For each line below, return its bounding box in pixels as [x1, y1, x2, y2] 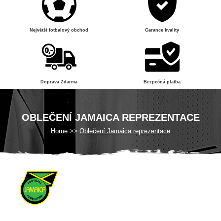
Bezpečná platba [144, 79, 181, 84]
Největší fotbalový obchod [30, 28, 88, 33]
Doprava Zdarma [40, 79, 77, 84]
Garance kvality [145, 28, 179, 33]
